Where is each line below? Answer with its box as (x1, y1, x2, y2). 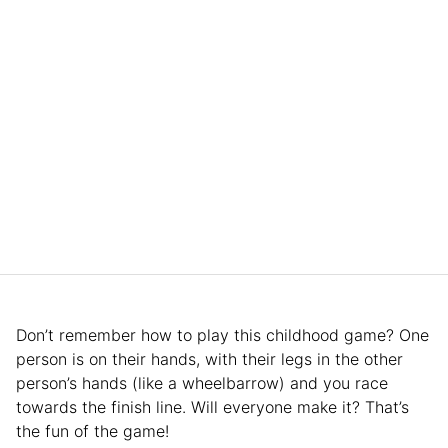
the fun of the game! (16, 420, 169, 441)
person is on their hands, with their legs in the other (16, 348, 403, 369)
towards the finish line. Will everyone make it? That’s (16, 396, 409, 417)
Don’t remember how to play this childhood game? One (16, 324, 429, 345)
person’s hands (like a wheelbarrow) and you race (16, 372, 388, 393)
